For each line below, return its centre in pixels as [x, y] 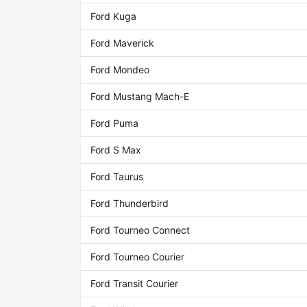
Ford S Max [116, 150]
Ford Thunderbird [130, 204]
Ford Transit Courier [135, 284]
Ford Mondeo [120, 70]
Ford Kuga [114, 16]
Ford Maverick [123, 43]
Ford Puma [115, 123]
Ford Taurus [117, 177]
